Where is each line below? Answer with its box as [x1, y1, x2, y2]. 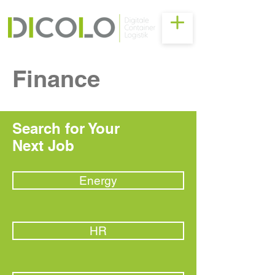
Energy [79, 174, 117, 187]
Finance [12, 64, 100, 93]
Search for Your [12, 120, 120, 137]
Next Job [12, 137, 74, 154]
